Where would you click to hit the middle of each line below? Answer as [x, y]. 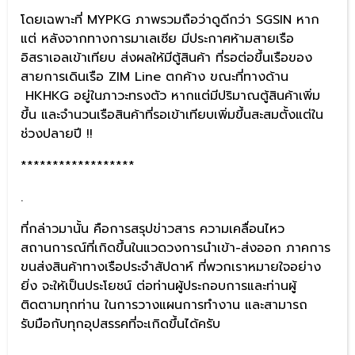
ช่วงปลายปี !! [57, 134]
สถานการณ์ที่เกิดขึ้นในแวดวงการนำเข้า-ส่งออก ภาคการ [176, 248]
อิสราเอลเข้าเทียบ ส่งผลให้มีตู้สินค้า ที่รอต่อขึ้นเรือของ [166, 57]
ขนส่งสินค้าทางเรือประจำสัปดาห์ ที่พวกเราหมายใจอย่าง [171, 267]
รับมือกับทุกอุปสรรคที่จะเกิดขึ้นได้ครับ [120, 324]
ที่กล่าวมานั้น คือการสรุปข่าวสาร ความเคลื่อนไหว [153, 229]
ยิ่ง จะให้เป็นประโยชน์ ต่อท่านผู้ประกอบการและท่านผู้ [158, 286]
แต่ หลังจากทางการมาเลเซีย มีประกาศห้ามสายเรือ [157, 38]
